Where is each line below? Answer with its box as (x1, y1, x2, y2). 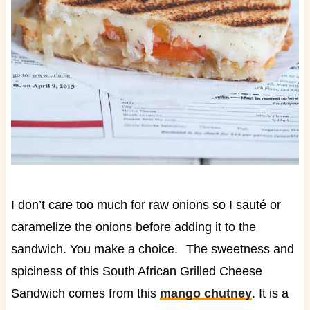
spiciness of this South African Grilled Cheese (10, 264, 262, 279)
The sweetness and (185, 242, 294, 257)
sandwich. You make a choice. (10, 242, 178, 257)
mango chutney (159, 286, 252, 301)
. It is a (251, 286, 289, 301)
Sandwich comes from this (10, 286, 160, 301)
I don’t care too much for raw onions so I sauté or (10, 198, 281, 212)
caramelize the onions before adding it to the (10, 220, 256, 235)
